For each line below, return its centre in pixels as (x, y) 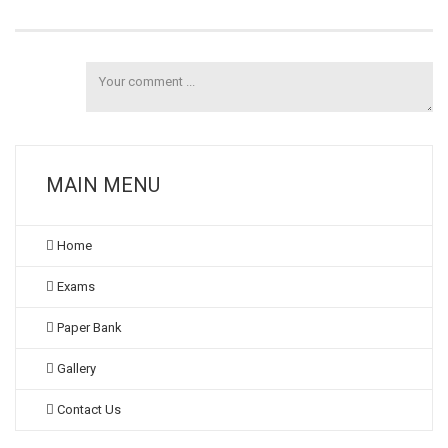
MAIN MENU (103, 185)
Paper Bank (88, 327)
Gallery (75, 368)
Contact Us (87, 409)
